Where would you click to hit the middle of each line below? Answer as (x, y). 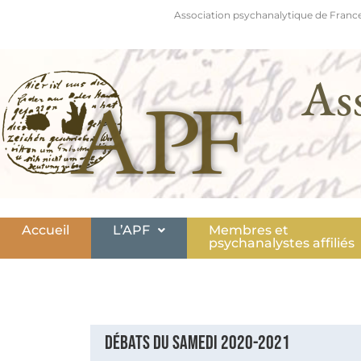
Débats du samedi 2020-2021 (197, 343)
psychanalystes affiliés (282, 243)
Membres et (249, 230)
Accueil (46, 230)
